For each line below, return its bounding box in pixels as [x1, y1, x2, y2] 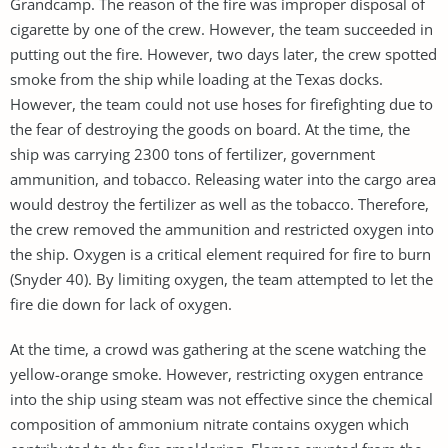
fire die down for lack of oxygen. [10, 293, 232, 314]
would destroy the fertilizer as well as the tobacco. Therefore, [10, 193, 429, 214]
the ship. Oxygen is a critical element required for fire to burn [10, 243, 431, 264]
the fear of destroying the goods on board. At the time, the [10, 118, 410, 139]
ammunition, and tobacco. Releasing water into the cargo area [10, 168, 436, 189]
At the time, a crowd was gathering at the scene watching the [10, 338, 426, 359]
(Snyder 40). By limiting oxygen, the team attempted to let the [10, 268, 433, 289]
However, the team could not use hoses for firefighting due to [10, 93, 433, 114]
